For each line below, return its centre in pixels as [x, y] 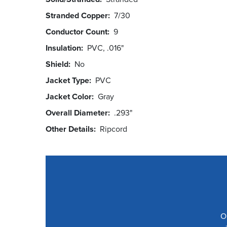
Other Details [70, 129]
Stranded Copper [77, 16]
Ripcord [113, 129]
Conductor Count [77, 32]
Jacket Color [69, 97]
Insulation [63, 48]
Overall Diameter [77, 113]
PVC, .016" [105, 48]
